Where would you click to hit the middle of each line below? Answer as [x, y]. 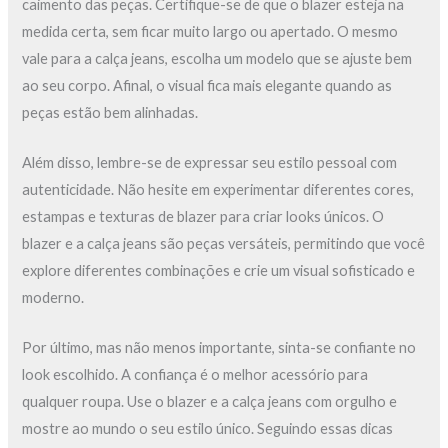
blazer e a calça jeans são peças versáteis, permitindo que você [224, 244]
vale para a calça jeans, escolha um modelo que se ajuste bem [217, 58]
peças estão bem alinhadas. [110, 112]
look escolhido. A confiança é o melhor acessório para [195, 375]
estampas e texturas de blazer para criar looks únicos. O [203, 217]
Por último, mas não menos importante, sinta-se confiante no [219, 348]
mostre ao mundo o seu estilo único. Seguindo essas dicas [208, 429]
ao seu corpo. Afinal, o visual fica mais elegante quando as [207, 85]
